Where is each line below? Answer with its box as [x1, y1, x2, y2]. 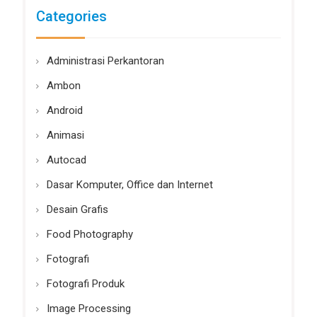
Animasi [46, 129, 84, 142]
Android [46, 104, 83, 117]
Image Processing [46, 302, 131, 316]
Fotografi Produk [46, 277, 125, 291]
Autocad [46, 154, 86, 167]
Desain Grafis [46, 203, 108, 217]
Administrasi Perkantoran [46, 54, 164, 68]
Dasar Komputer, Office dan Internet [46, 178, 213, 192]
